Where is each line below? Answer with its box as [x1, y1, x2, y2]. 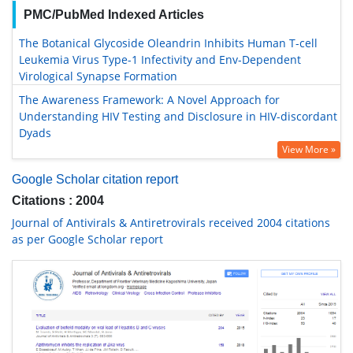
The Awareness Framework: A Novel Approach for [19, 92, 280, 107]
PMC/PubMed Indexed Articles [23, 8, 204, 21]
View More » [282, 143, 336, 156]
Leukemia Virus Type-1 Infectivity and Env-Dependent [19, 52, 301, 67]
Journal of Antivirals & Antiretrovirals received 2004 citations [12, 215, 330, 230]
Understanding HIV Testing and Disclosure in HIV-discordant [19, 109, 337, 124]
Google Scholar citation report [12, 173, 178, 186]
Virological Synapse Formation [19, 69, 177, 84]
